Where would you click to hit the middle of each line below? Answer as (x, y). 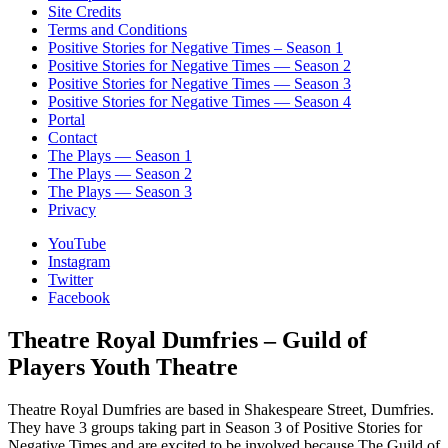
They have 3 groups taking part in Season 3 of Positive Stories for (215, 428)
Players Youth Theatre (123, 367)
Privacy (72, 210)
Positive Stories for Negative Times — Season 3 (199, 84)
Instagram (79, 262)
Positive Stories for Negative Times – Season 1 (195, 48)
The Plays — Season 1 (120, 156)
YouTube (77, 244)
